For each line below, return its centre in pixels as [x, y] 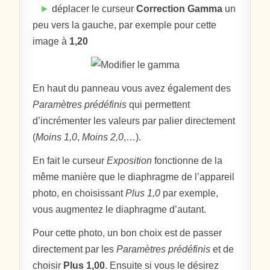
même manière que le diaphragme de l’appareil [134, 177]
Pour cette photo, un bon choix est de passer [127, 233]
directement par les [75, 249]
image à [51, 41]
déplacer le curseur [93, 8]
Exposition [130, 160]
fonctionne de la [187, 160]
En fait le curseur [70, 160]
